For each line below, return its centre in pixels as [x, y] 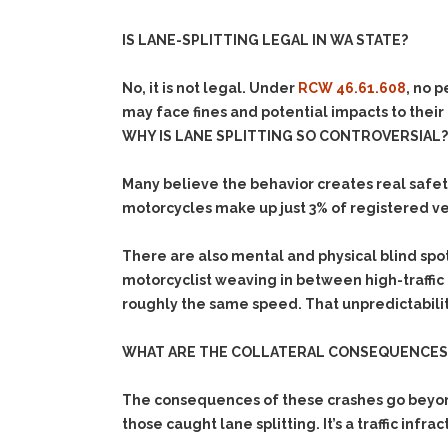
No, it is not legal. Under [210, 88]
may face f [161, 112]
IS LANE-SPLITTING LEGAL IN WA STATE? [265, 40]
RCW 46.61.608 [352, 88]
